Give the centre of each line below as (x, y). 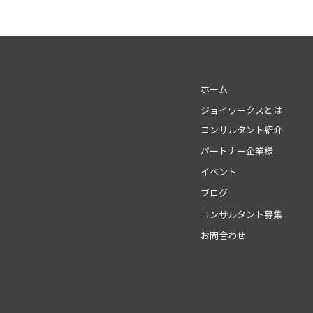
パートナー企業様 (237, 151)
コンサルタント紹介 (241, 130)
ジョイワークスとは (241, 111)
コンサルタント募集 (241, 215)
